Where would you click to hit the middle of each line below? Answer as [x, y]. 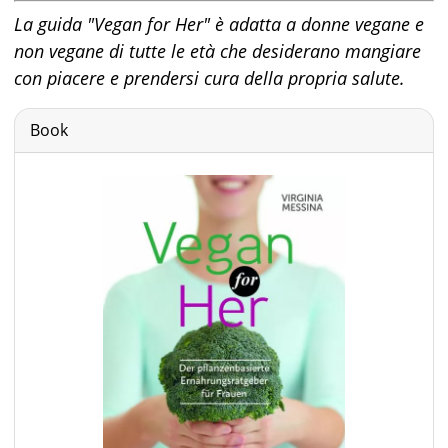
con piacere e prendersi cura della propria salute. [209, 78]
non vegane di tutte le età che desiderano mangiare [217, 51]
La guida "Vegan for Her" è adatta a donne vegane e [219, 24]
